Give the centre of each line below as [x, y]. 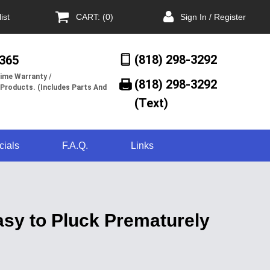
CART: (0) [95, 17]
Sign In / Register [213, 17]
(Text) [152, 103]
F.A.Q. [75, 146]
